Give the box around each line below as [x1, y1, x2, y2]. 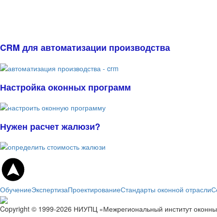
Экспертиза [31, 184, 68, 194]
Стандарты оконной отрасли [121, 184, 211, 194]
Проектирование [68, 184, 121, 194]
